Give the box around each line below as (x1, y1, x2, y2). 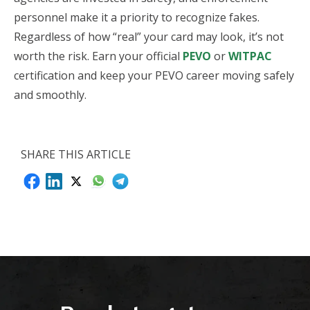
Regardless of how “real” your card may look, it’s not (14, 29, 284, 44)
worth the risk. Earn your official (14, 48, 183, 64)
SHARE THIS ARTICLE (21, 147, 131, 162)
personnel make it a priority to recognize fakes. (14, 10, 259, 25)
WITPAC (228, 48, 272, 64)
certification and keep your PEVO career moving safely (14, 68, 294, 83)
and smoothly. (14, 87, 86, 102)
